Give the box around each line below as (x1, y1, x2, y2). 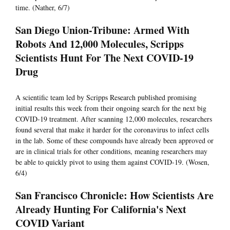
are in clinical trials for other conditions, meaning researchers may (15, 146, 207, 157)
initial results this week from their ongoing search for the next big (15, 103, 206, 113)
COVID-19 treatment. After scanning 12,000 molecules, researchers (15, 114, 212, 124)
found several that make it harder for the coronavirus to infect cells (15, 125, 209, 135)
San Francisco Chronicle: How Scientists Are (15, 188, 214, 203)
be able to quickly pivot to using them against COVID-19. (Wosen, (15, 157, 209, 167)
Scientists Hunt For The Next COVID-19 (15, 50, 194, 66)
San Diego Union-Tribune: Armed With (15, 23, 189, 38)
